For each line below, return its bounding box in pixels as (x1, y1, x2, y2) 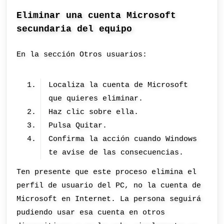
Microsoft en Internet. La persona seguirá (16, 194, 201, 204)
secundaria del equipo (16, 24, 132, 34)
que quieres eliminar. (48, 93, 143, 103)
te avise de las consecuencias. (48, 147, 184, 157)
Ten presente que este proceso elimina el (16, 167, 197, 177)
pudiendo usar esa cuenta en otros (16, 208, 165, 217)
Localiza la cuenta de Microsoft (48, 80, 188, 89)
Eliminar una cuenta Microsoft (16, 10, 176, 21)
